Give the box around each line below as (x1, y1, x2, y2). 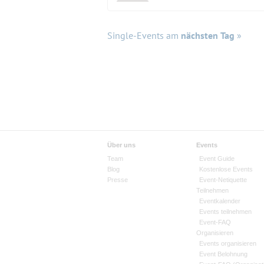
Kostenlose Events (199, 166, 253, 173)
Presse (107, 176, 128, 184)
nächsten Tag (181, 29, 235, 42)
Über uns (107, 141, 136, 149)
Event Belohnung (199, 250, 247, 258)
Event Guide (199, 155, 235, 163)
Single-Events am (107, 29, 181, 42)
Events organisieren (199, 240, 256, 247)
